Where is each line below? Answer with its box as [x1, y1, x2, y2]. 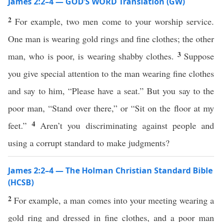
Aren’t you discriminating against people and [40, 119, 215, 131]
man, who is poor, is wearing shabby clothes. [8, 50, 177, 62]
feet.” [8, 119, 32, 131]
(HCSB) [8, 177, 34, 188]
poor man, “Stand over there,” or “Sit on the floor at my [8, 102, 214, 114]
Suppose [184, 50, 215, 62]
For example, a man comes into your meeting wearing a [14, 194, 215, 206]
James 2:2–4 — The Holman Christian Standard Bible [8, 165, 213, 176]
